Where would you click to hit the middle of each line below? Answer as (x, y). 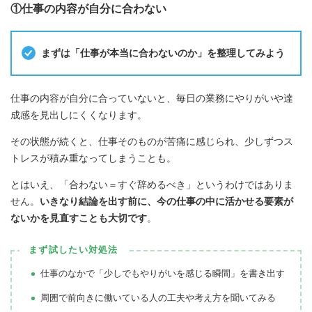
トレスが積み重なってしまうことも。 (93, 158)
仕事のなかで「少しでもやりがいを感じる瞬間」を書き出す (163, 273)
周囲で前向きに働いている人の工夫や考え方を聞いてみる (158, 297)
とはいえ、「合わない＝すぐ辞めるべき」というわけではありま (152, 184)
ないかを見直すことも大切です (79, 218)
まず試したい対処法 (73, 249)
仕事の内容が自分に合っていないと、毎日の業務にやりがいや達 (152, 98)
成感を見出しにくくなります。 (79, 115)
